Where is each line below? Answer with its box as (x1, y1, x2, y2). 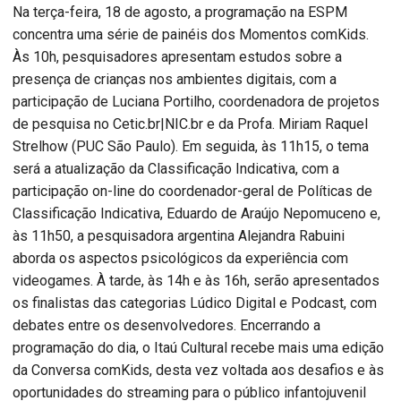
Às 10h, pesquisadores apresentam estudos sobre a (13, 47, 342, 65)
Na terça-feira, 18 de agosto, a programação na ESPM (13, 3, 347, 21)
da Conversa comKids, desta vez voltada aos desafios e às (13, 361, 384, 379)
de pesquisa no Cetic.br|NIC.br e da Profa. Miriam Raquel (13, 115, 368, 132)
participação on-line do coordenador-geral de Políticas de (13, 182, 372, 200)
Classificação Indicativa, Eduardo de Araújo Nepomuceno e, (13, 204, 380, 222)
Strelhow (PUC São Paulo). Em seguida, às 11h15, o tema (13, 137, 369, 155)
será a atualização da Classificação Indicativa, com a (13, 159, 339, 177)
